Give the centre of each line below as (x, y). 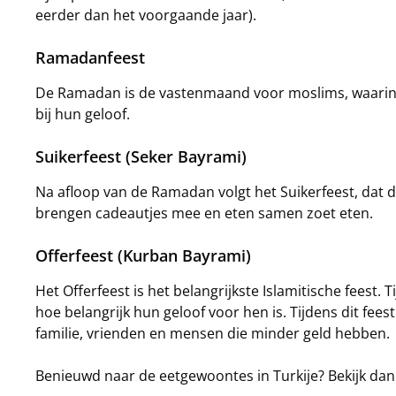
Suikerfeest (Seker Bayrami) (141, 156)
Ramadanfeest (90, 57)
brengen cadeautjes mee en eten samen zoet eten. (204, 213)
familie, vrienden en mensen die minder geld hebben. (213, 333)
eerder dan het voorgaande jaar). (146, 15)
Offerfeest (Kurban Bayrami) (143, 255)
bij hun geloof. (84, 114)
